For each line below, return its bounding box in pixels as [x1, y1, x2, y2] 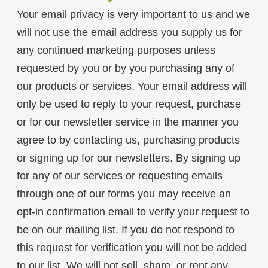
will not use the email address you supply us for [16, 26, 242, 39]
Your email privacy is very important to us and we [16, 8, 250, 21]
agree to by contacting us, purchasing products [16, 134, 240, 147]
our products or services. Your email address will [16, 80, 247, 93]
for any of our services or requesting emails [16, 170, 223, 182]
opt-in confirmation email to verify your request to [16, 206, 249, 218]
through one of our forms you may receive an [16, 188, 231, 200]
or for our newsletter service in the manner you [16, 116, 239, 129]
